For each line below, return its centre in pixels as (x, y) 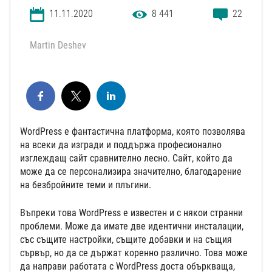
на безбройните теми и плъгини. (86, 185)
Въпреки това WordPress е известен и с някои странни (131, 212)
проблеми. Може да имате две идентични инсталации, (132, 226)
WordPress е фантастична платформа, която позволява (133, 131)
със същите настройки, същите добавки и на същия (126, 239)
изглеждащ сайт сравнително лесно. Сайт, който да (126, 158)
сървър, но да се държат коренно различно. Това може (134, 253)
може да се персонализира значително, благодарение (131, 171)
